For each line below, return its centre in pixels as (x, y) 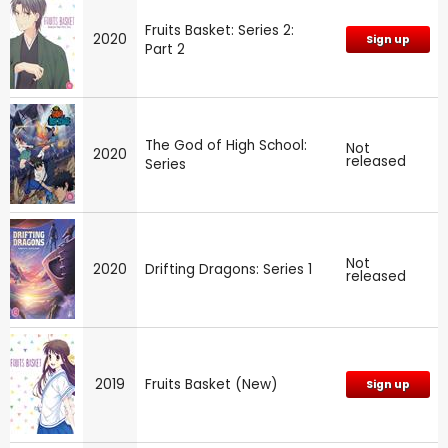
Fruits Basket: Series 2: (219, 31)
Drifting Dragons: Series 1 (228, 270)
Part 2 (165, 50)
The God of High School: (226, 146)
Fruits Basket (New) (211, 385)
